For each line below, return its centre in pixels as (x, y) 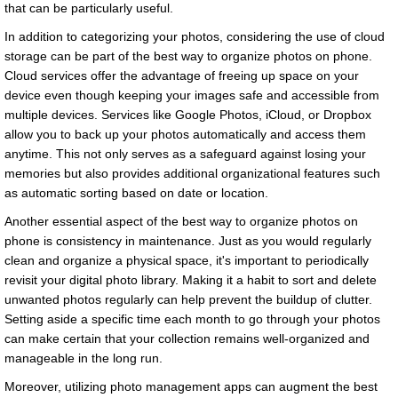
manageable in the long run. (84, 358)
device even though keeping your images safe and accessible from (192, 96)
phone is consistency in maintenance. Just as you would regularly (188, 241)
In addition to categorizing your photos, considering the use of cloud (195, 37)
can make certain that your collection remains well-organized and (187, 339)
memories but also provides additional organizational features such (192, 174)
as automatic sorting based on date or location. (136, 193)
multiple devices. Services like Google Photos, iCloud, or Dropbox (188, 115)
